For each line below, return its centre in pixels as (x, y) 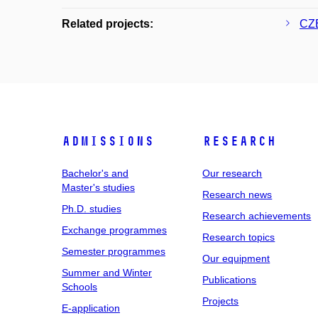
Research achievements (257, 216)
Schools (79, 287)
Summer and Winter (107, 273)
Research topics (239, 237)
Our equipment (236, 258)
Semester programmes (114, 251)
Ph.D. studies (92, 209)
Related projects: (108, 24)
